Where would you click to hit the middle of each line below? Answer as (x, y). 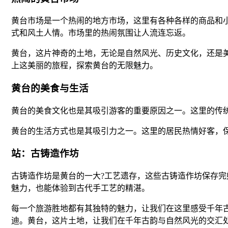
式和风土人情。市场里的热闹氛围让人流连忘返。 (101, 33)
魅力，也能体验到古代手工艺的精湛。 (80, 188)
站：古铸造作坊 (45, 154)
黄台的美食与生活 (50, 88)
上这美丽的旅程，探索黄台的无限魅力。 (84, 66)
